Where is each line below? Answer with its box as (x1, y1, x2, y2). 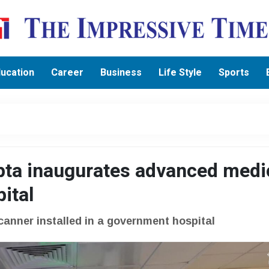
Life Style (159, 65, 202, 80)
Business (100, 65, 142, 80)
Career (51, 65, 84, 80)
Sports (219, 65, 250, 80)
